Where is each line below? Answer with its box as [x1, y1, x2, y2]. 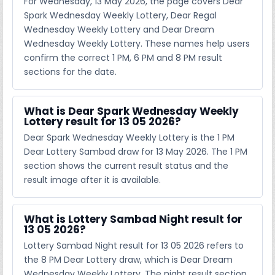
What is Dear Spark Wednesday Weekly [24, 103, 239, 118]
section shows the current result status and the [24, 159, 229, 172]
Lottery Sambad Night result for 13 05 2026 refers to [24, 239, 244, 252]
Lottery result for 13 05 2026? [24, 114, 182, 129]
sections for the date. [24, 65, 117, 78]
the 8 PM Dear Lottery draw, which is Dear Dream [24, 253, 233, 266]
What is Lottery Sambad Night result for [24, 211, 243, 227]
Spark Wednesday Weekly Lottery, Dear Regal [24, 9, 217, 21]
